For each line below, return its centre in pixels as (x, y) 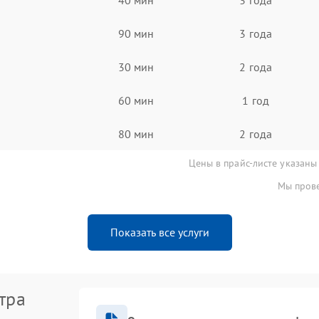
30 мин (136, 67)
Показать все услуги (159, 232)
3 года (256, 33)
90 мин (136, 33)
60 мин (136, 100)
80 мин (136, 134)
